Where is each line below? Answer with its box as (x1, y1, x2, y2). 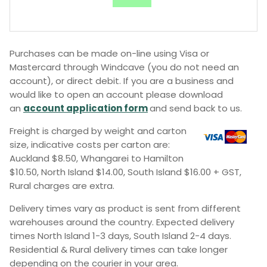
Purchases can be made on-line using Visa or (10, 46, 209, 60)
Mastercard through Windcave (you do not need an (10, 60, 239, 73)
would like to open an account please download (10, 88, 223, 101)
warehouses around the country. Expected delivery (10, 215, 234, 228)
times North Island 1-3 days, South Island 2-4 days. (10, 229, 231, 242)
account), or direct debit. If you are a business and (10, 74, 234, 87)
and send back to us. (150, 101, 244, 114)
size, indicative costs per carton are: (10, 138, 170, 151)
